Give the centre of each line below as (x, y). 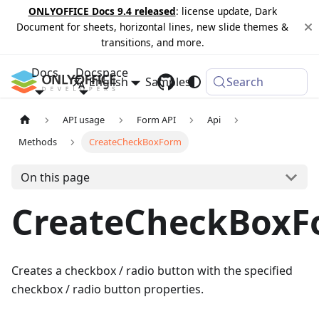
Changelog (237, 82)
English (108, 82)
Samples (168, 82)
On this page (55, 177)
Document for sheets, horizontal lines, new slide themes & (152, 27)
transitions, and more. (152, 42)
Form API (156, 120)
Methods (38, 142)
